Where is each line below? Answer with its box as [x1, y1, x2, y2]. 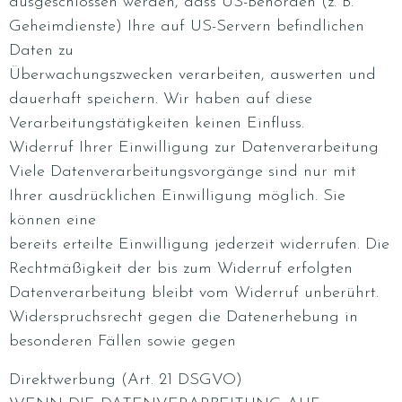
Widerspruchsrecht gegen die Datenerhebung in [9, 309, 358, 326]
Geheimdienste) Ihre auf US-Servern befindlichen [9, 18, 364, 35]
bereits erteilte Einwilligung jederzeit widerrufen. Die [9, 236, 389, 253]
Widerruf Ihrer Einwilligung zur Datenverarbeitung [9, 139, 379, 156]
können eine [9, 212, 96, 229]
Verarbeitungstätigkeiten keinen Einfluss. [9, 115, 304, 132]
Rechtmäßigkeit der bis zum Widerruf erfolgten [9, 260, 353, 277]
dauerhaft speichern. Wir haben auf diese [9, 91, 312, 108]
